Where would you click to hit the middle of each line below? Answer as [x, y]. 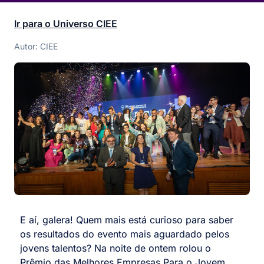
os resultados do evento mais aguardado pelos [125, 234]
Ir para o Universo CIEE [66, 24]
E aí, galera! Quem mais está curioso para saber [127, 220]
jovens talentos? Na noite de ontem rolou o [115, 248]
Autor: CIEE [36, 47]
